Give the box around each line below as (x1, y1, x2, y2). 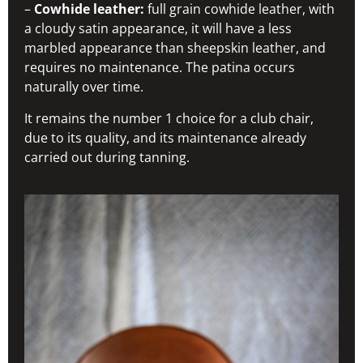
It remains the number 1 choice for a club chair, (24, 109, 314, 127)
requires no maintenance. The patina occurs (24, 58, 295, 77)
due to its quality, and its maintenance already (24, 128, 306, 147)
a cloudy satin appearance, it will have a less (24, 19, 292, 38)
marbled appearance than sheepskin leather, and (24, 39, 326, 58)
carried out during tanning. (24, 147, 190, 166)
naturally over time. (24, 78, 143, 96)
